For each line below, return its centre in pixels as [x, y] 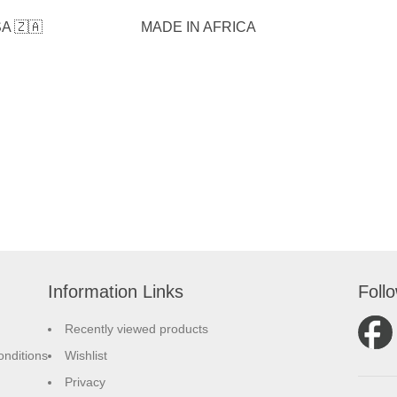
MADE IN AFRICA [198, 27]
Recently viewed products [136, 329]
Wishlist [86, 355]
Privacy [85, 382]
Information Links [116, 292]
